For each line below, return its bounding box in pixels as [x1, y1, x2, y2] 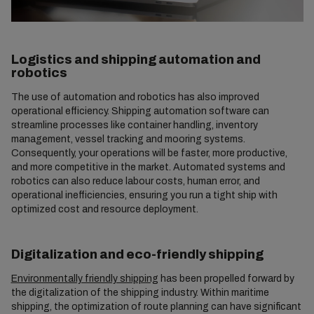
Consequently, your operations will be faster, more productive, [11, 148, 287, 159]
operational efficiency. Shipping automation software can [11, 106, 269, 117]
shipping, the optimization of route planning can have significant [11, 301, 301, 312]
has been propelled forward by [158, 273, 294, 284]
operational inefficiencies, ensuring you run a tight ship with [11, 190, 278, 201]
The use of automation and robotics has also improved [11, 92, 259, 103]
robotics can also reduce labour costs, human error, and [11, 176, 260, 187]
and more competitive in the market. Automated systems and [11, 162, 285, 173]
